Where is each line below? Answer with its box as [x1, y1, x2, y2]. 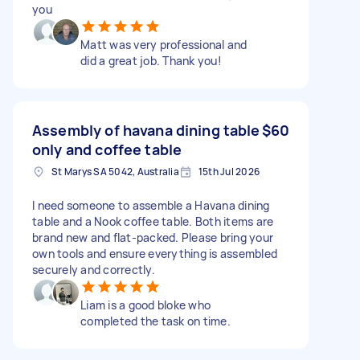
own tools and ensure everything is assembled [32, 245, 277, 261]
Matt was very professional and [80, 36, 247, 52]
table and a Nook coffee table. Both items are [32, 213, 274, 229]
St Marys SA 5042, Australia [51, 164, 179, 178]
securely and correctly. [32, 261, 155, 277]
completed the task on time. [80, 313, 231, 329]
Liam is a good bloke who [80, 297, 211, 313]
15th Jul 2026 [198, 164, 260, 178]
